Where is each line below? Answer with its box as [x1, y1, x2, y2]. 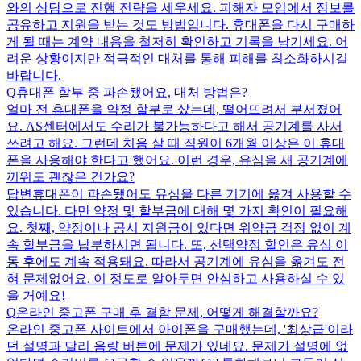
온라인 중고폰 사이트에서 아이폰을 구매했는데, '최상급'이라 [6, 322, 353, 336]
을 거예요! [6, 288, 65, 302]
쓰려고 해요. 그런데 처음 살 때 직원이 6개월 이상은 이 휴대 [6, 135, 345, 150]
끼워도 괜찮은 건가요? [6, 169, 135, 184]
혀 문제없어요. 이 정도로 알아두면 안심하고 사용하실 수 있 [6, 271, 345, 285]
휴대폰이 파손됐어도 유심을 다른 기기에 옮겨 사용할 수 [32, 186, 351, 201]
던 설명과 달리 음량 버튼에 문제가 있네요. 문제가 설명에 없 [6, 338, 348, 353]
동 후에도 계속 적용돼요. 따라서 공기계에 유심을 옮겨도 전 [6, 254, 345, 268]
